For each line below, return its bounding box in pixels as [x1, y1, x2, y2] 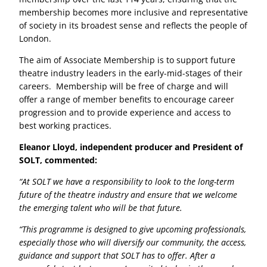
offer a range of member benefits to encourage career [19, 94, 234, 105]
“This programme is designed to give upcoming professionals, [19, 223, 246, 235]
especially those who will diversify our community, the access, [19, 236, 246, 248]
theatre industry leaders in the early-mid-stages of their [19, 67, 243, 79]
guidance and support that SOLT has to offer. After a [19, 249, 215, 261]
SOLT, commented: [19, 154, 97, 166]
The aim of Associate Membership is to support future [19, 54, 235, 66]
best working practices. [19, 120, 116, 132]
